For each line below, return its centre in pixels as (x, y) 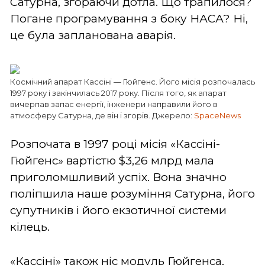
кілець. (31, 227)
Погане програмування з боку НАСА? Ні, (129, 18)
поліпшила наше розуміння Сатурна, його (132, 193)
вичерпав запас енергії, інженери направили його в (114, 104)
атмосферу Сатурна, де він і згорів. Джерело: (102, 115)
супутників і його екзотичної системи (118, 210)
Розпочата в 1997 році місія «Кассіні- (115, 144)
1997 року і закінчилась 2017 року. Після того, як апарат (118, 93)
